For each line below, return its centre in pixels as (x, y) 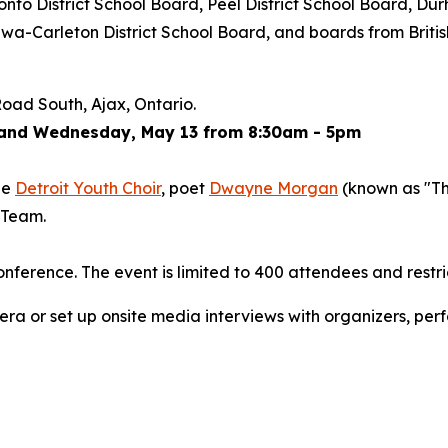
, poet (185, 187)
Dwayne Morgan (273, 187)
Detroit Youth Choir (88, 187)
